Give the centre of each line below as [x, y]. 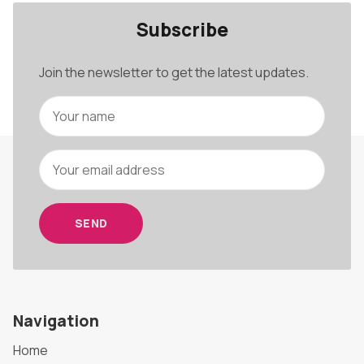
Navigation [56, 321]
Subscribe [182, 30]
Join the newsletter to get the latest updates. [174, 72]
